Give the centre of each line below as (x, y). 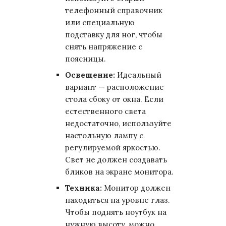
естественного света (105, 111)
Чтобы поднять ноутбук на (116, 212)
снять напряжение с (104, 47)
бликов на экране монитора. (119, 172)
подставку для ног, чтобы (114, 35)
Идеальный (138, 75)
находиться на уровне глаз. (118, 200)
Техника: (83, 188)
